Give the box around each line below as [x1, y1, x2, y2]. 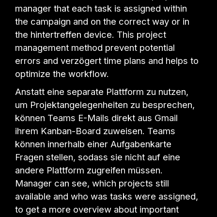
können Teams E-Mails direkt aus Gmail [15, 112, 178, 124]
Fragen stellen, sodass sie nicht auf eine [15, 152, 181, 163]
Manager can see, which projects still [15, 178, 170, 189]
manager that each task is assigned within [15, 3, 187, 14]
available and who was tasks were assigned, [15, 191, 199, 202]
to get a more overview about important [15, 204, 179, 215]
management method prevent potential [15, 42, 175, 53]
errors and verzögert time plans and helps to [15, 55, 199, 66]
